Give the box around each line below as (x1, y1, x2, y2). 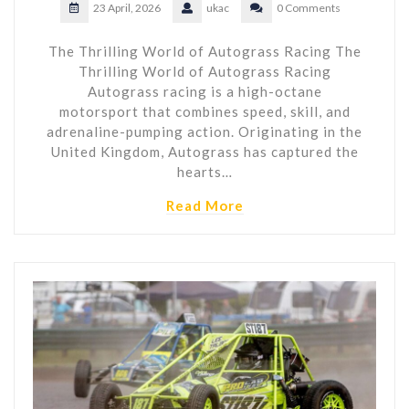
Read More (165, 197, 244, 215)
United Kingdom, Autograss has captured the (50, 143, 359, 161)
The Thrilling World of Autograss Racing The (47, 43, 362, 60)
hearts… (176, 163, 233, 181)
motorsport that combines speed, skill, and (58, 103, 351, 121)
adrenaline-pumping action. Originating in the (47, 123, 362, 141)
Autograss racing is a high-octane (87, 83, 322, 100)
